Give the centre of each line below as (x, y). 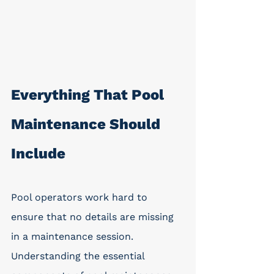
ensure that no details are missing (94, 217)
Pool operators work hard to (81, 197)
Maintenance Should (87, 124)
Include (38, 154)
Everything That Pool (89, 95)
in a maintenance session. (74, 236)
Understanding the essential (79, 256)
